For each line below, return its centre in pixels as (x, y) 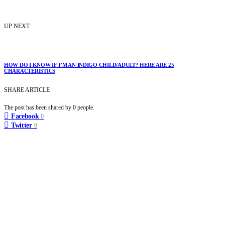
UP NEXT (17, 26)
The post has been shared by (38, 107)
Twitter (22, 125)
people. (86, 107)
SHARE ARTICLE (27, 90)
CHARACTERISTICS (30, 71)
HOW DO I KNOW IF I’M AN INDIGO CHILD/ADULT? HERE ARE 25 (89, 65)
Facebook (25, 116)
